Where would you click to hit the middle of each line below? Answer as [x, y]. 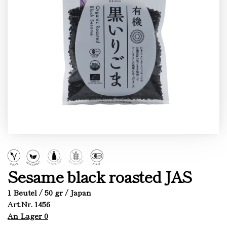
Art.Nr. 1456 [29, 204]
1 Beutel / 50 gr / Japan [49, 192]
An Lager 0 [28, 216]
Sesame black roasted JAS [100, 176]
